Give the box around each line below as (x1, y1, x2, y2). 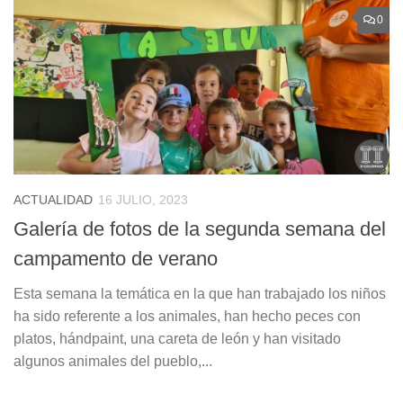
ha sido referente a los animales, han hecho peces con (13, 309, 361, 325)
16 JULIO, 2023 (98, 193, 188, 208)
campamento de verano (13, 247, 218, 271)
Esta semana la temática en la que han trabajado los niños (13, 286, 386, 302)
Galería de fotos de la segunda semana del (13, 218, 386, 241)
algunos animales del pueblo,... (13, 354, 212, 370)
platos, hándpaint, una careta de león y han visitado (13, 331, 341, 347)
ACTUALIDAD (13, 193, 93, 208)
